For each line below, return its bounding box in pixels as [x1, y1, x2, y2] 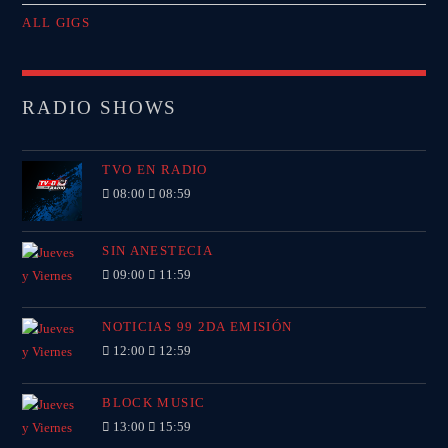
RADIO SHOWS [22, 97, 178, 119]
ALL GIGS [22, 15, 91, 31]
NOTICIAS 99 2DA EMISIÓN [102, 319, 293, 335]
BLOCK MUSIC [102, 395, 206, 411]
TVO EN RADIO [102, 162, 208, 178]
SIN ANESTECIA [102, 243, 213, 259]
